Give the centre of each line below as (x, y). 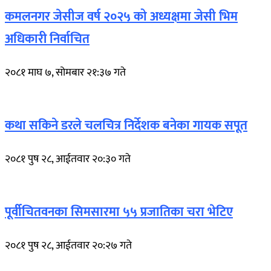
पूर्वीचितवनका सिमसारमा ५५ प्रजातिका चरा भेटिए (119, 212)
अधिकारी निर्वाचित (47, 39)
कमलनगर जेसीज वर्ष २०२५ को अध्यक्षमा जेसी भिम (121, 16)
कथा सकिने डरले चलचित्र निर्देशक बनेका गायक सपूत (126, 125)
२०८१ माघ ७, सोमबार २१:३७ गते (65, 72)
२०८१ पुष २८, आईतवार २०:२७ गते (68, 245)
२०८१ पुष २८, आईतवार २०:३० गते (68, 159)
